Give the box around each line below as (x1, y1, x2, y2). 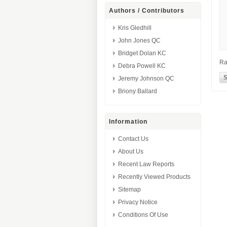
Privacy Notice (118, 199, 158, 206)
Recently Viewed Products (118, 173, 191, 180)
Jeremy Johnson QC (118, 75, 174, 82)
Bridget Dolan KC (118, 50, 166, 57)
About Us (118, 148, 143, 155)
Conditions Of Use (118, 211, 168, 218)
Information (109, 118, 147, 125)
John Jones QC (118, 37, 161, 44)
